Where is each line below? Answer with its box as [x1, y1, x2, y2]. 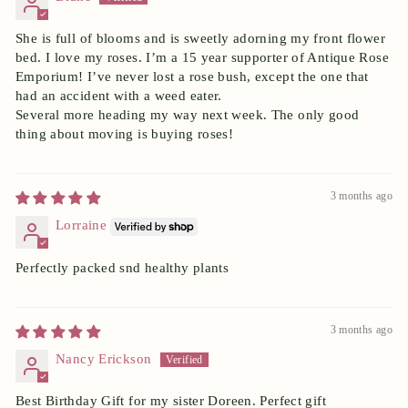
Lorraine [56, 218, 107, 233]
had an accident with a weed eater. [15, 88, 222, 104]
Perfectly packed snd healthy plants [15, 260, 229, 275]
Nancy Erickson [56, 351, 152, 366]
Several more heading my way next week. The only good [15, 107, 360, 123]
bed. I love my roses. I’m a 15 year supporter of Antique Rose [15, 50, 389, 66]
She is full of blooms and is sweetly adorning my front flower [15, 31, 385, 46]
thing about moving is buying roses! [15, 127, 234, 142]
